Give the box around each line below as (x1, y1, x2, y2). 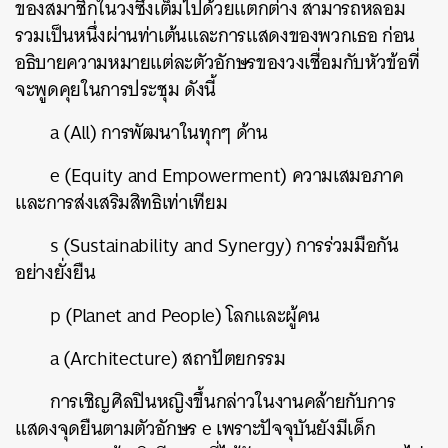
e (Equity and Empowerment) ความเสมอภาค (50, 159, 404, 192)
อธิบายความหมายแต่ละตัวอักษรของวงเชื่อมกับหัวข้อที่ (15, 46, 420, 79)
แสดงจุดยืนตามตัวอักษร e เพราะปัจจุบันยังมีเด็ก (15, 412, 376, 445)
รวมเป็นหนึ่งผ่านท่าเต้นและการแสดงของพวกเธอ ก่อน (15, 19, 415, 52)
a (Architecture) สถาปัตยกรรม (50, 342, 286, 375)
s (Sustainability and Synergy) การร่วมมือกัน (50, 229, 399, 262)
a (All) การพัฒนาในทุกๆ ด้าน (50, 116, 268, 149)
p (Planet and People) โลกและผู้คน (50, 299, 321, 332)
